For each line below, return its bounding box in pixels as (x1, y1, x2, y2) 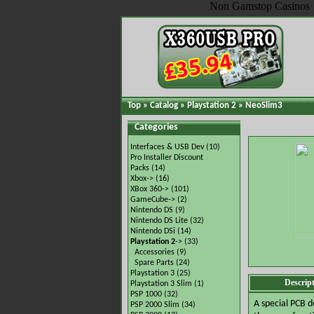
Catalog (150, 101, 178, 110)
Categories (135, 122, 178, 132)
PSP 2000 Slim (130, 301, 179, 309)
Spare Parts (135, 259, 174, 267)
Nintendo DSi (130, 227, 175, 235)
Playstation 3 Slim (130, 280, 192, 288)
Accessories (135, 248, 175, 257)
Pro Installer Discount (130, 153, 203, 162)
